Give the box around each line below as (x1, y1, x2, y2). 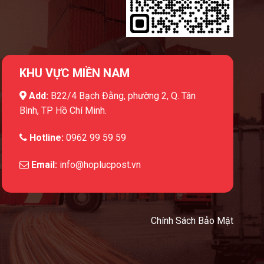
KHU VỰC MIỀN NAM (19, 65, 130, 80)
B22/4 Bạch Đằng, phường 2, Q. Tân (50, 90, 196, 101)
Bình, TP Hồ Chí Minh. (19, 104, 107, 116)
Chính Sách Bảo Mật (150, 215, 233, 227)
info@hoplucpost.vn (59, 159, 141, 170)
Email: (28, 159, 60, 170)
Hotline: (27, 131, 64, 143)
